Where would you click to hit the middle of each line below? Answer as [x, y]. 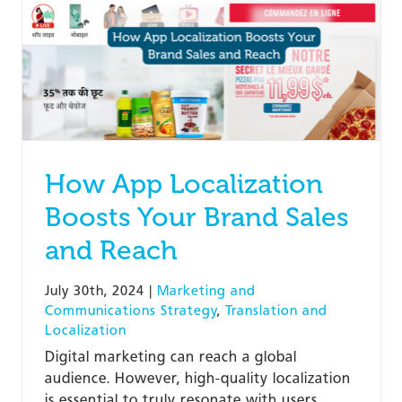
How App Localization [184, 184]
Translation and [276, 310]
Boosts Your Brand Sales [197, 217]
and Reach [111, 250]
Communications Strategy [131, 310]
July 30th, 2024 [94, 290]
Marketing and [206, 290]
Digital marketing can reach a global [170, 356]
